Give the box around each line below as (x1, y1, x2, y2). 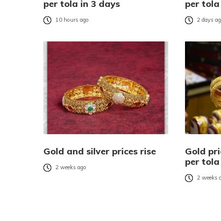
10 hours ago (55, 16, 89, 24)
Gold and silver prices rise (43, 146, 156, 157)
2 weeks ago (55, 164, 86, 171)
